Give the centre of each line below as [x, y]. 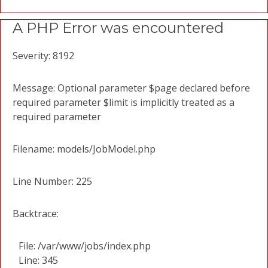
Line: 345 [38, 260]
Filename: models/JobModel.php [84, 149]
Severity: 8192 [43, 56]
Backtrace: [36, 214]
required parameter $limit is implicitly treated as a [124, 102]
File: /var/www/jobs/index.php [85, 246]
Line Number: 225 [52, 181]
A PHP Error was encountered [118, 28]
